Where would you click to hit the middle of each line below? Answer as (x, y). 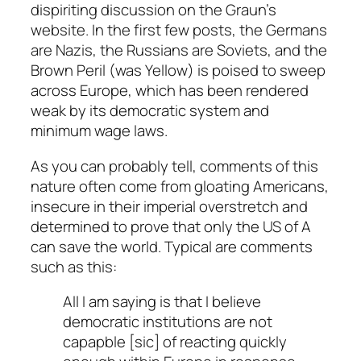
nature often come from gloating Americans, (180, 186)
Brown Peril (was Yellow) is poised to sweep (178, 71)
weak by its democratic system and (150, 111)
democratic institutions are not (168, 322)
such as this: (74, 266)
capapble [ (99, 342)
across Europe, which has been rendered (170, 91)
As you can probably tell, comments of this (174, 166)
